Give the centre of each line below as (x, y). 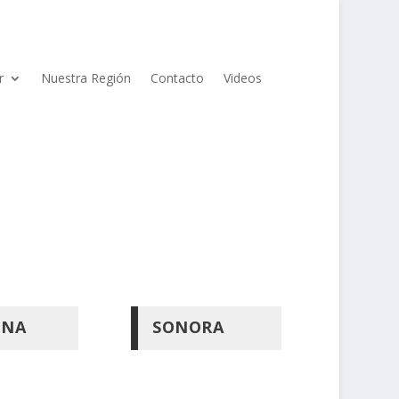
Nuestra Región (86, 78)
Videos (243, 78)
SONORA (188, 326)
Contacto (178, 78)
